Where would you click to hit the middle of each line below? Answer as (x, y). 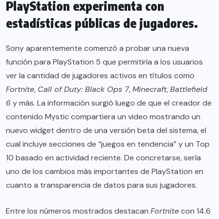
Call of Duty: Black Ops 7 (83, 89)
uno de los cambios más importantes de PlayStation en (105, 172)
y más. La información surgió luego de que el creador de (111, 103)
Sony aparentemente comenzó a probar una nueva (98, 48)
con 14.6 (195, 211)
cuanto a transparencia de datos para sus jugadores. (101, 185)
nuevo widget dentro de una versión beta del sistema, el (106, 131)
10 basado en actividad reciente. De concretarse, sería (103, 158)
